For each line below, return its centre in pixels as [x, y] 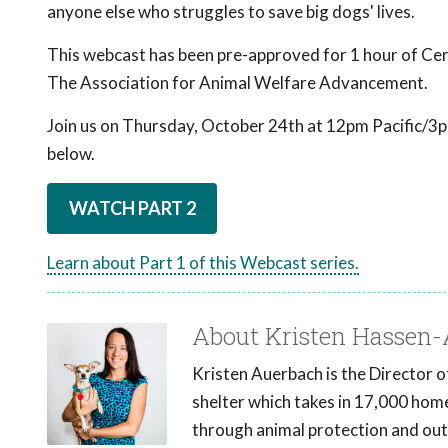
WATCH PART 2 [132, 208]
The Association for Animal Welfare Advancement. [237, 82]
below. [71, 153]
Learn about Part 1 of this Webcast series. [203, 262]
